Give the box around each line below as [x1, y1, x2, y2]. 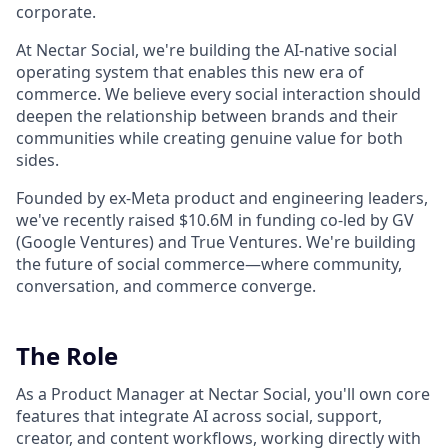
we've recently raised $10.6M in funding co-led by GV [16, 209, 414, 232]
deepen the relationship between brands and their [16, 105, 398, 128]
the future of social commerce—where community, [16, 253, 402, 276]
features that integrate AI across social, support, [16, 405, 382, 428]
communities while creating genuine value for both [16, 127, 403, 150]
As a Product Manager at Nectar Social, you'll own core [16, 383, 430, 406]
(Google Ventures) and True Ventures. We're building [16, 231, 416, 254]
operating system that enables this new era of [16, 61, 364, 84]
